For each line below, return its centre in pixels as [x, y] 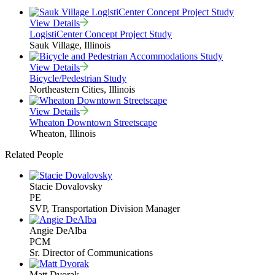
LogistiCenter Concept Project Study [101, 34]
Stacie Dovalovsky [66, 186]
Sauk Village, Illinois [70, 45]
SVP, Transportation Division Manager [105, 208]
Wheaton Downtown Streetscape [93, 122]
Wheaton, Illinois [63, 133]
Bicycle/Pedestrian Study [78, 78]
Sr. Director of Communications [91, 252]
